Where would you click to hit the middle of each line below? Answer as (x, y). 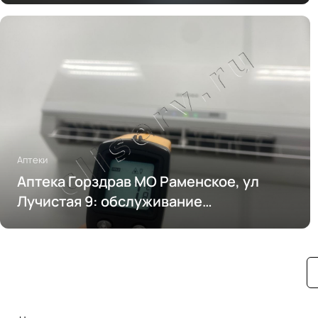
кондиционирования (88, 221)
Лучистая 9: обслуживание (110, 202)
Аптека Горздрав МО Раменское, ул (138, 182)
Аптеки (32, 160)
